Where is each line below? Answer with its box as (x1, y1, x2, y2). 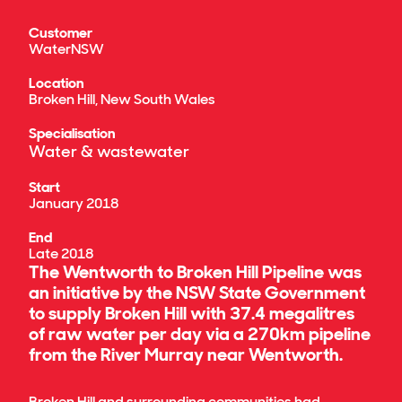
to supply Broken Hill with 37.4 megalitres (29, 301, 354, 326)
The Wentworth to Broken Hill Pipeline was (29, 260, 362, 284)
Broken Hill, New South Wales (29, 90, 215, 109)
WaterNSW (29, 39, 104, 59)
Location (29, 74, 84, 93)
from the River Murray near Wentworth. (29, 343, 343, 367)
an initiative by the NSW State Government (29, 281, 365, 305)
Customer (29, 23, 92, 43)
